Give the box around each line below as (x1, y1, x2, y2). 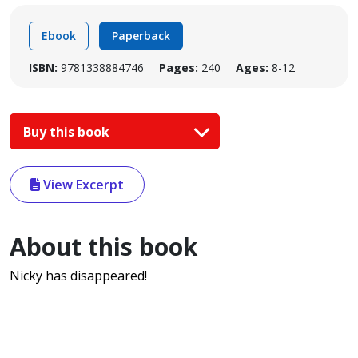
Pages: (159, 60, 198, 75)
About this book (10, 230, 197, 264)
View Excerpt (40, 176, 124, 194)
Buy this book (23, 122, 113, 141)
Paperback (112, 28, 170, 43)
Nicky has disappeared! (10, 267, 147, 285)
